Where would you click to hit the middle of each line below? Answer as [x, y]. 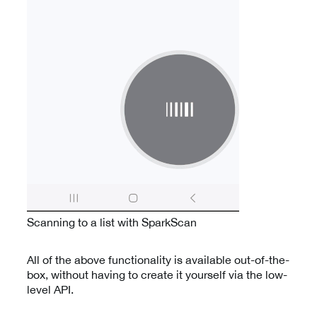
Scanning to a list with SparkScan [112, 222]
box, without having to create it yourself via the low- [157, 274]
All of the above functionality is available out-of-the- [158, 259]
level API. [50, 289]
